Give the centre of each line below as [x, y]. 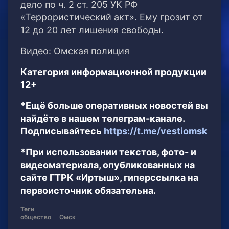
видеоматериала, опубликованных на [108, 165]
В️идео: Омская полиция [75, 51]
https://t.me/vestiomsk [155, 131]
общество [36, 217]
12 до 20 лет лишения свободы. [92, 30]
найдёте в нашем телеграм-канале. [102, 119]
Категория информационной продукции [113, 72]
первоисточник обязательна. [88, 191]
